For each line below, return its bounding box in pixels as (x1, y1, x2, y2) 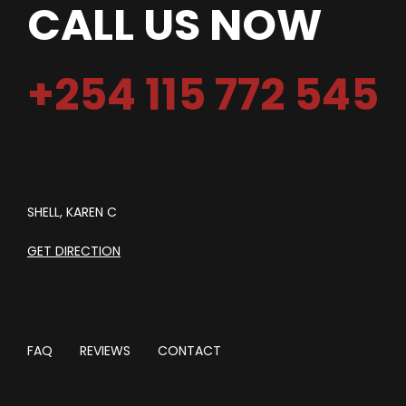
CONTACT (158, 341, 221, 360)
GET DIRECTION (27, 241, 121, 260)
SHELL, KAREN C (27, 202, 117, 221)
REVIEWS (80, 341, 130, 360)
